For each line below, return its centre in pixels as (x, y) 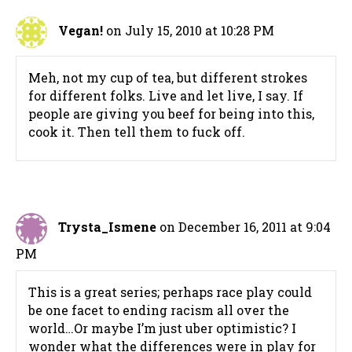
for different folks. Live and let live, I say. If (166, 96)
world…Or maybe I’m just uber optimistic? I (162, 328)
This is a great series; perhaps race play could (170, 292)
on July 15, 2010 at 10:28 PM (190, 31)
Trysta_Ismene (107, 227)
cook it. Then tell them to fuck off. (137, 132)
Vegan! (81, 31)
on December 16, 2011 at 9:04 (245, 227)
